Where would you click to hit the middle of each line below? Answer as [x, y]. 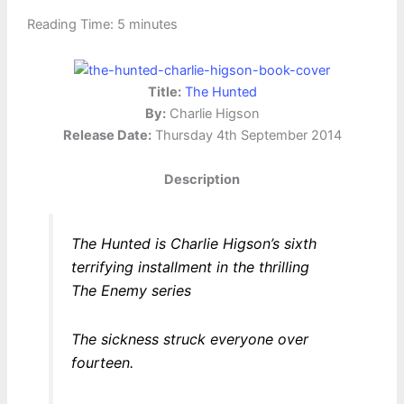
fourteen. [102, 362]
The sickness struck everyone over [189, 339]
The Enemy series [131, 290]
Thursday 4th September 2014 [246, 135]
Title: [164, 92]
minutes [153, 25]
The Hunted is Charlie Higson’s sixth [193, 243]
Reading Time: [72, 25]
